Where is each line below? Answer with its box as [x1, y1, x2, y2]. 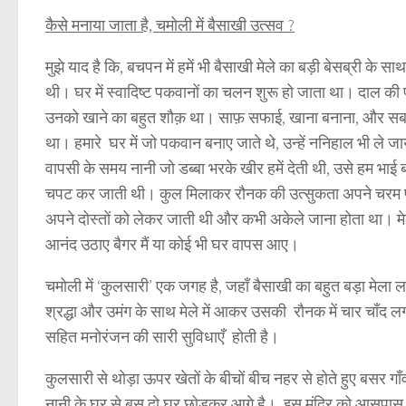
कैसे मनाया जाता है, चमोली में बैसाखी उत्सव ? [45, 14, 295, 36]
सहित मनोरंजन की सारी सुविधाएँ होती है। [45, 326, 279, 348]
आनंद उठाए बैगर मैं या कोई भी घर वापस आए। [45, 234, 299, 256]
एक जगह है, [156, 275, 222, 297]
